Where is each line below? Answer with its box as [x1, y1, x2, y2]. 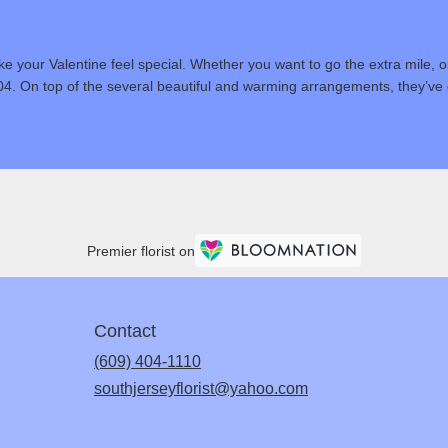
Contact [94, 320, 156, 341]
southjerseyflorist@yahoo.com [94, 379, 308, 397]
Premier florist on [87, 243, 195, 260]
